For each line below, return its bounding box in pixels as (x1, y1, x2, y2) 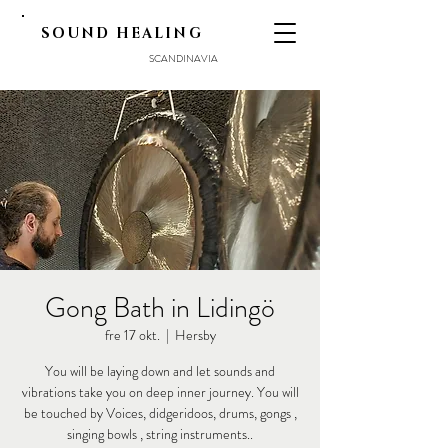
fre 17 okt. (104, 325, 160, 345)
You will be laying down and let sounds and (45, 361, 275, 381)
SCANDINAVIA (149, 51, 218, 66)
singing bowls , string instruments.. (67, 424, 253, 444)
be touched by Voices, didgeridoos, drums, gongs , (23, 403, 297, 423)
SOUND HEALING (41, 24, 203, 43)
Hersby (174, 325, 216, 345)
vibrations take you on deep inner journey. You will (21, 382, 299, 402)
